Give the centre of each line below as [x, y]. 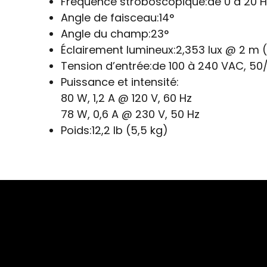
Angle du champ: [106, 33]
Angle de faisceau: [110, 17]
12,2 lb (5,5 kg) [130, 130]
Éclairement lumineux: [118, 49]
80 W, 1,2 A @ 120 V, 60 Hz [126, 98]
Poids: [76, 130]
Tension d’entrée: [106, 66]
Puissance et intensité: [120, 82]
